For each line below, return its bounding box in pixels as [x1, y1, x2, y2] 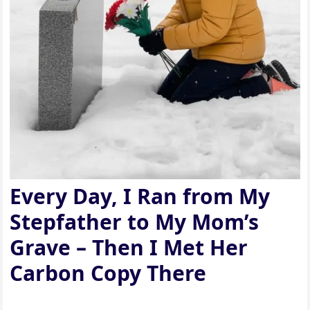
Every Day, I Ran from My [10, 181, 271, 210]
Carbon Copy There [10, 258, 207, 287]
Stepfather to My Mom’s [10, 207, 259, 236]
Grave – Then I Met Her [10, 232, 248, 262]
